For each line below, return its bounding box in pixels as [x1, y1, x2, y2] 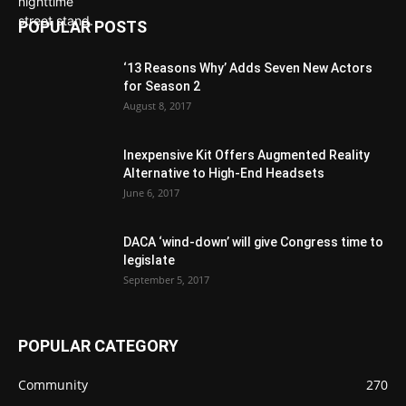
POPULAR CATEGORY [18, 336, 179, 355]
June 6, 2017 [123, 186, 179, 199]
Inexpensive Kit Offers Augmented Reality [123, 148, 370, 162]
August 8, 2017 [123, 99, 191, 112]
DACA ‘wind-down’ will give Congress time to [123, 235, 383, 249]
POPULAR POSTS [18, 17, 147, 36]
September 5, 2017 [123, 273, 209, 286]
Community [18, 376, 88, 393]
